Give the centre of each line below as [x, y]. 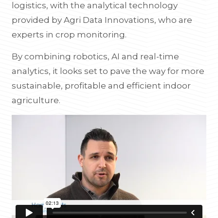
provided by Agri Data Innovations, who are [102, 20]
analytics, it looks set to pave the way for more [108, 71]
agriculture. [36, 100]
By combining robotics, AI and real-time [95, 56]
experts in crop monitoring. [69, 35]
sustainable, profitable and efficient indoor [101, 86]
